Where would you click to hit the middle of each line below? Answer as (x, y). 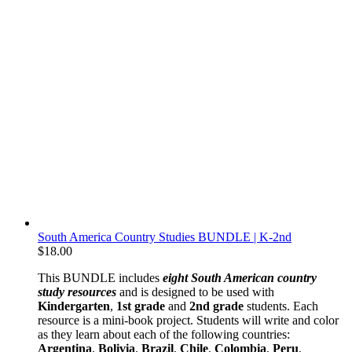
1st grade (141, 306)
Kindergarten (74, 306)
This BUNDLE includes (100, 277)
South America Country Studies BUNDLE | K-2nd (165, 236)
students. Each (281, 306)
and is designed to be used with (195, 291)
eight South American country (240, 277)
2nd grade (216, 306)
